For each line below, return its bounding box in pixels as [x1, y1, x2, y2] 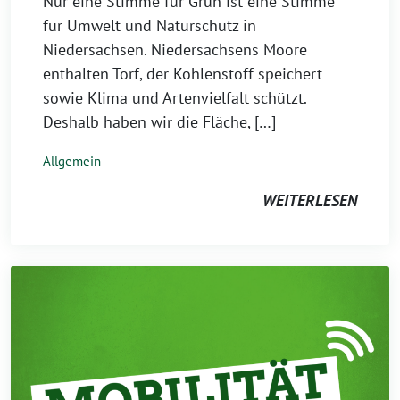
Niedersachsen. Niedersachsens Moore [43, 39, 307, 60]
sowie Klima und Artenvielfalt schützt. [43, 87, 306, 108]
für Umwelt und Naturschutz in [43, 15, 256, 36]
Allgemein [43, 153, 101, 170]
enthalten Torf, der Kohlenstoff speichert [43, 63, 322, 84]
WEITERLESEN [262, 190, 357, 211]
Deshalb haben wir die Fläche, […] [43, 112, 276, 132]
